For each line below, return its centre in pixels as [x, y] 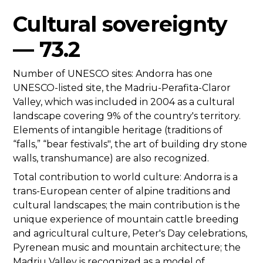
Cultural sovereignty [120, 24]
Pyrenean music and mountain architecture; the [127, 248]
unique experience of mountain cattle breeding [126, 220]
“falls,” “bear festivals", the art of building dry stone [130, 144]
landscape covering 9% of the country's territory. [127, 116]
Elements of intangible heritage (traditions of [118, 130]
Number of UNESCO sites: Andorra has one [113, 74]
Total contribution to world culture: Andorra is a [125, 177]
